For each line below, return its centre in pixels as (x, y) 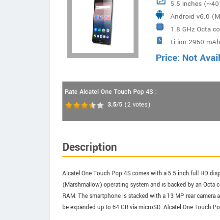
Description (90, 147)
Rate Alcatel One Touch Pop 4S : (111, 92)
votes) (141, 105)
